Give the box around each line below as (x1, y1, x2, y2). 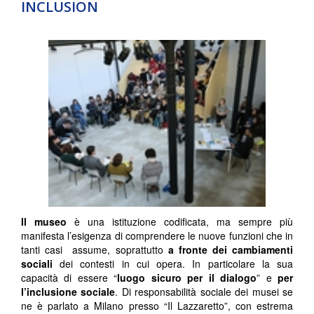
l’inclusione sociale (21, 284, 116, 299)
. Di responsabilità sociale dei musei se (115, 284, 294, 299)
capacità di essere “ (21, 270, 118, 285)
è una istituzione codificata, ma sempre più (67, 214, 293, 228)
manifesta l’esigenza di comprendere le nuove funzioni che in (21, 228, 293, 243)
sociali (21, 256, 60, 271)
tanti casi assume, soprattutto (21, 242, 168, 257)
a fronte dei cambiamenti (168, 242, 293, 257)
